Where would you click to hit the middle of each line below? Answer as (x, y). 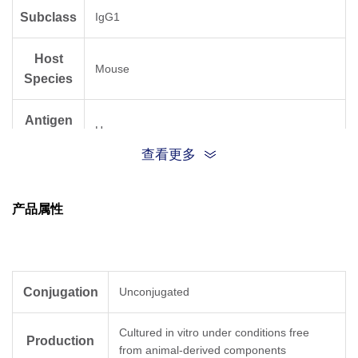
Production (60, 341)
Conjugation (60, 292)
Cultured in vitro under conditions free (214, 333)
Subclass (48, 18)
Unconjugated (154, 292)
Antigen (48, 121)
